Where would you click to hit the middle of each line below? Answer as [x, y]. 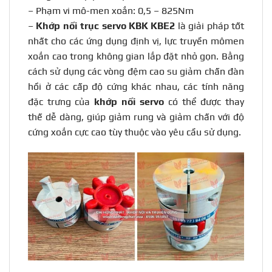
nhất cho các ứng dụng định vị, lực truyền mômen [136, 41]
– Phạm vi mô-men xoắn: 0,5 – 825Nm [111, 11]
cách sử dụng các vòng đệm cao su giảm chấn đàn [136, 72]
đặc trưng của [61, 102]
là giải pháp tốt [210, 26]
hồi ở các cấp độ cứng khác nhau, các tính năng [136, 87]
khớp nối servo [129, 102]
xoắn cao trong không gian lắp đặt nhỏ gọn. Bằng [136, 56]
